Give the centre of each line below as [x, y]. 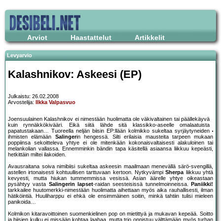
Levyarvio [19, 55]
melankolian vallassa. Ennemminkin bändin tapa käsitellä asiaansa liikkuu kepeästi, [110, 149]
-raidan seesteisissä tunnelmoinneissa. [142, 184]
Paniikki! [202, 184]
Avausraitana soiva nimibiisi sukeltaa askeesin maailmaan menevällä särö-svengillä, [110, 166]
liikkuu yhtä [198, 172]
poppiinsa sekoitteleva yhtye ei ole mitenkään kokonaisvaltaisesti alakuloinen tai [110, 143]
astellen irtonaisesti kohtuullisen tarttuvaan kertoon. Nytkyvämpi [87, 172]
